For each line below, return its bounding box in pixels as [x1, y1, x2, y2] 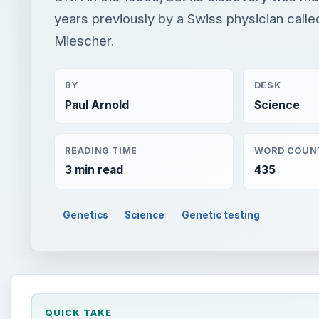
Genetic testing [182, 209, 261, 221]
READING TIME [65, 145, 137, 156]
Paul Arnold [65, 98, 130, 112]
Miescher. [54, 33, 115, 49]
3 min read [65, 163, 124, 177]
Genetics [62, 209, 108, 221]
